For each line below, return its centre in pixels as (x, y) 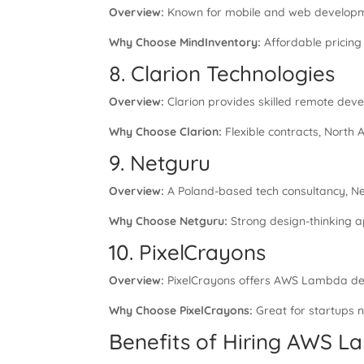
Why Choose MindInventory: (185, 42)
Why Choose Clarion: (166, 132)
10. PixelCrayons (188, 252)
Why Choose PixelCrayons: (181, 310)
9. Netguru (160, 163)
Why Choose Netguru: (169, 221)
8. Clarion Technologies (222, 74)
